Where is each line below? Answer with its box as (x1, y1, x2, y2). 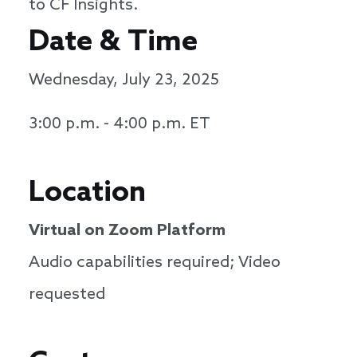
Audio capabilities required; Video (29, 253, 280, 273)
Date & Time (29, 25, 198, 61)
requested (29, 285, 105, 305)
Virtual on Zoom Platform (29, 222, 226, 241)
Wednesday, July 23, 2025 (29, 71, 219, 91)
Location (29, 176, 146, 211)
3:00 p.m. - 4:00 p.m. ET (29, 115, 210, 135)
